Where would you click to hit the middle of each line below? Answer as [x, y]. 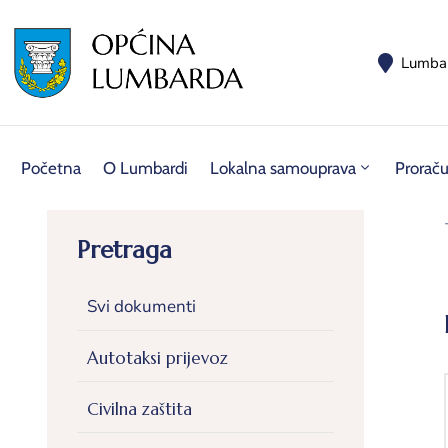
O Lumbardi [145, 168]
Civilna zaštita [139, 409]
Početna [51, 168]
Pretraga [124, 250]
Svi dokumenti [141, 307]
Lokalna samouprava [283, 168]
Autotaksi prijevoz [157, 358]
